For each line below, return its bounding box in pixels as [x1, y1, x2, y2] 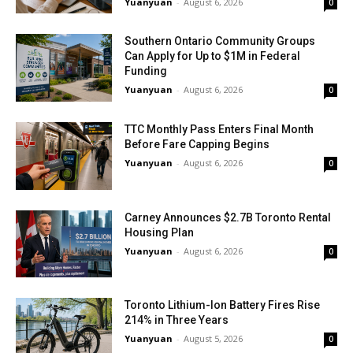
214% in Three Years [124, 314, 229, 327]
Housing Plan [124, 225, 195, 239]
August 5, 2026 [184, 333, 243, 345]
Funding [124, 65, 168, 78]
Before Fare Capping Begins [124, 138, 270, 151]
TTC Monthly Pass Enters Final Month [124, 123, 314, 136]
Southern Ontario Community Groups [124, 35, 316, 48]
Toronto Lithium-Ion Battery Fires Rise [124, 299, 321, 312]
